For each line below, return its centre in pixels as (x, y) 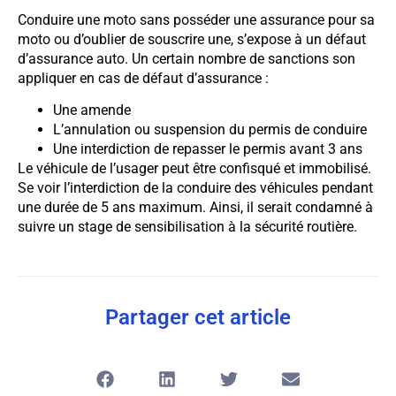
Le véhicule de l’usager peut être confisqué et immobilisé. (194, 169)
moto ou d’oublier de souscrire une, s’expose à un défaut (192, 39)
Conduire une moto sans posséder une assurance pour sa (196, 19)
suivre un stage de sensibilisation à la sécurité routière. (187, 227)
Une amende (92, 110)
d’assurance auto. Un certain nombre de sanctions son (187, 58)
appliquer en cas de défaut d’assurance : (143, 78)
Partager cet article (198, 318)
